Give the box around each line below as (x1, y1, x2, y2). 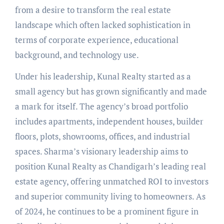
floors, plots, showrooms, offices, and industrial (14, 130, 190, 142)
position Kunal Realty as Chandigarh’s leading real (14, 160, 206, 172)
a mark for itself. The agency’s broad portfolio (14, 100, 188, 112)
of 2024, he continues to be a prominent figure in (14, 205, 198, 217)
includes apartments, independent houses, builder (14, 115, 203, 127)
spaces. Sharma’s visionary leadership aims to (14, 145, 188, 157)
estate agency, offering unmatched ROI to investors (14, 175, 208, 187)
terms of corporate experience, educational (14, 33, 178, 45)
